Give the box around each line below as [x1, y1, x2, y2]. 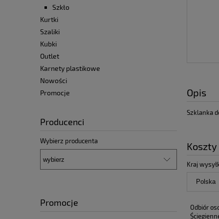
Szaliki [40, 27, 60, 36]
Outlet [40, 52, 59, 61]
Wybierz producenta [40, 137, 98, 145]
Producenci [40, 116, 84, 128]
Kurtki [40, 15, 58, 24]
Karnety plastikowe [40, 64, 100, 73]
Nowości [40, 76, 67, 85]
